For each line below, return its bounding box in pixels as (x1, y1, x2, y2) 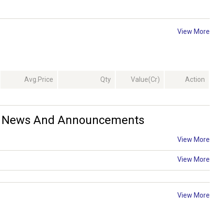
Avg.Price (24, 76, 53, 84)
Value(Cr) (131, 76, 160, 84)
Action (185, 76, 205, 84)
